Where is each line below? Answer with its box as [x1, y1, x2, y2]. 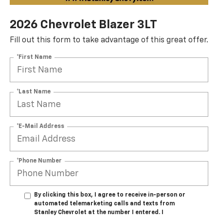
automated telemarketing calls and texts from [34, 201, 175, 207]
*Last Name [17, 89, 51, 95]
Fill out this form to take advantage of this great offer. [10, 36, 208, 45]
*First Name [17, 54, 52, 60]
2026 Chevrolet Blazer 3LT [10, 19, 157, 31]
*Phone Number [17, 158, 62, 164]
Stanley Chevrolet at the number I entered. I [34, 210, 163, 216]
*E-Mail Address [17, 123, 64, 129]
